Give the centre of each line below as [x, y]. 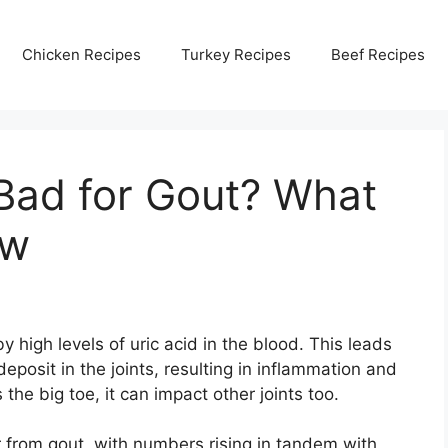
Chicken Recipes [81, 54]
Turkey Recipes [236, 54]
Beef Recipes [378, 54]
